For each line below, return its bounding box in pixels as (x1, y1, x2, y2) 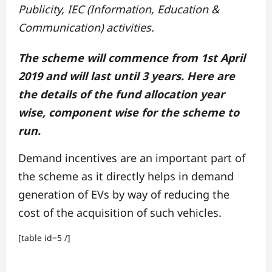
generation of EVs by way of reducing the (18, 186, 229, 202)
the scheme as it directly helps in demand (18, 168, 234, 183)
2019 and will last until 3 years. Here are (18, 68, 235, 83)
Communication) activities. (18, 19, 154, 35)
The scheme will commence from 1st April (18, 50, 245, 65)
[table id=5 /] (18, 231, 70, 243)
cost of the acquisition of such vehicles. (18, 205, 222, 220)
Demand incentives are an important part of (18, 150, 245, 165)
